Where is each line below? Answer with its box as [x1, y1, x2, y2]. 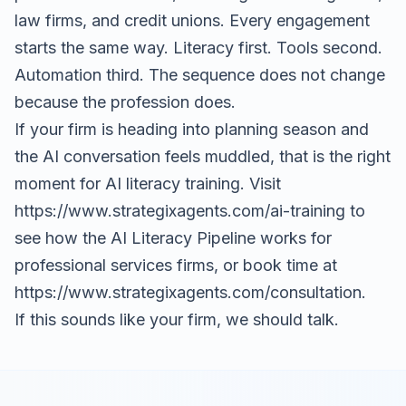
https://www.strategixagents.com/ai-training [14, 201, 345, 220]
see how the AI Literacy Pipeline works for [14, 228, 332, 247]
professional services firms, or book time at [14, 256, 337, 275]
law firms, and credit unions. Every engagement [14, 11, 370, 30]
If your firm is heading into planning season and [14, 120, 369, 139]
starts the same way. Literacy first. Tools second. [14, 38, 382, 57]
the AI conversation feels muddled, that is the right [14, 147, 391, 166]
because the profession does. [14, 92, 236, 111]
